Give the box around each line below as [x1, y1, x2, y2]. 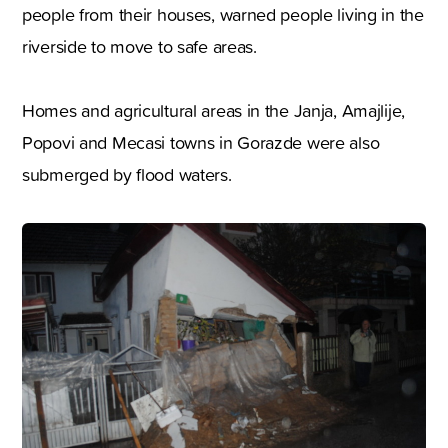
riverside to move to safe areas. [22, 33, 257, 59]
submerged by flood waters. [22, 161, 232, 187]
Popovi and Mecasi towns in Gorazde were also [22, 129, 380, 155]
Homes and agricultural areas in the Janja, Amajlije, [22, 97, 406, 123]
